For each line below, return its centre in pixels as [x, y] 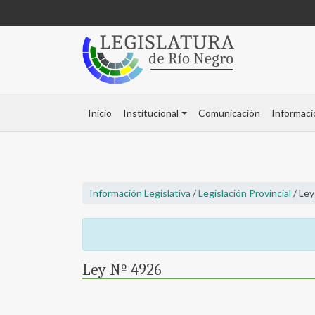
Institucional [151, 113]
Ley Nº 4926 [122, 270]
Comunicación [229, 113]
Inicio [100, 113]
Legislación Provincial [245, 193]
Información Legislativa [140, 193]
